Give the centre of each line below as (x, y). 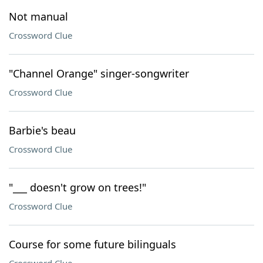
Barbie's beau (42, 130)
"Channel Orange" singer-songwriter (99, 73)
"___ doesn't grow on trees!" (77, 187)
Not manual (38, 16)
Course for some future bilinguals (92, 244)
